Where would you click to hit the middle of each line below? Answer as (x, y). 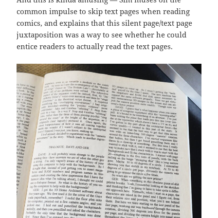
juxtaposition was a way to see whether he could (102, 35)
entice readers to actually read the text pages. (95, 46)
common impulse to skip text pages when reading (103, 11)
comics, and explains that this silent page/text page (105, 23)
